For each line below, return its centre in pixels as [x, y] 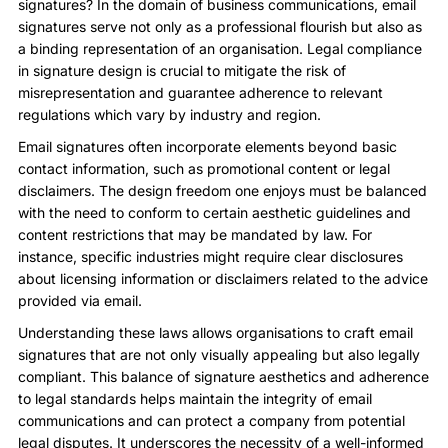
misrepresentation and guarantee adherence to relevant [200, 92]
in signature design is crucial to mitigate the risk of [182, 70]
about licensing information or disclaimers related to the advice [223, 278]
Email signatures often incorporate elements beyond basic [207, 146]
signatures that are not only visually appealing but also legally [219, 354]
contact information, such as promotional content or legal [204, 168]
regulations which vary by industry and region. [169, 114]
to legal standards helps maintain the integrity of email [195, 398]
